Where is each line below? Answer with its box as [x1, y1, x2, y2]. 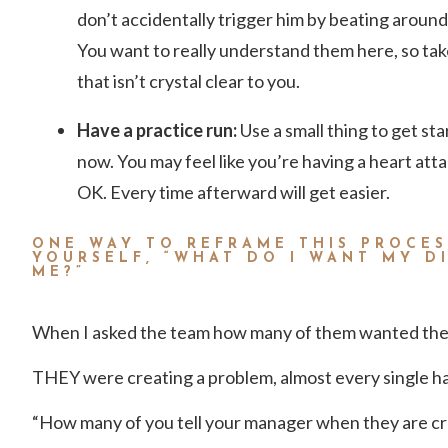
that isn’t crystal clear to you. [76, 69, 300, 92]
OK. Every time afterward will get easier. [76, 180, 390, 203]
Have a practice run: [76, 118, 240, 141]
